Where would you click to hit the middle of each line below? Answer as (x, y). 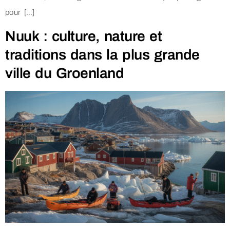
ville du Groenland (65, 73)
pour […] (20, 12)
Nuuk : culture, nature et (84, 36)
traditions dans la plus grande (102, 55)
